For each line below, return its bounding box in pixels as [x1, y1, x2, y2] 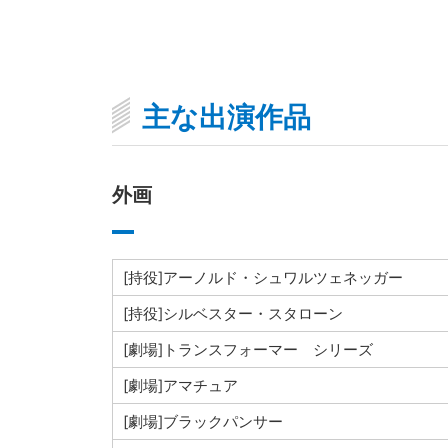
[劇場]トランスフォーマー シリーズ [122, 339, 373, 359]
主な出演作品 [141, 99, 311, 134]
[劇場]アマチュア [122, 375, 238, 395]
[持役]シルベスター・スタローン [122, 303, 343, 323]
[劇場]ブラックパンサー [122, 411, 283, 431]
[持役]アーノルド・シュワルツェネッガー [122, 267, 403, 287]
